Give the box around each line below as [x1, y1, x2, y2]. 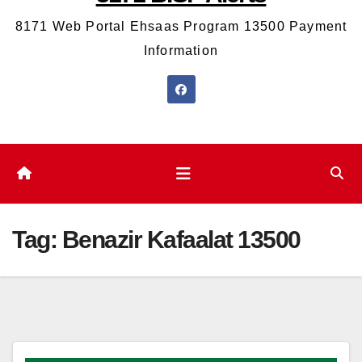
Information [143, 44, 219, 58]
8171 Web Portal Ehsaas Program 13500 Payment [15, 19, 347, 34]
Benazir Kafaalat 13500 [61, 226, 301, 254]
